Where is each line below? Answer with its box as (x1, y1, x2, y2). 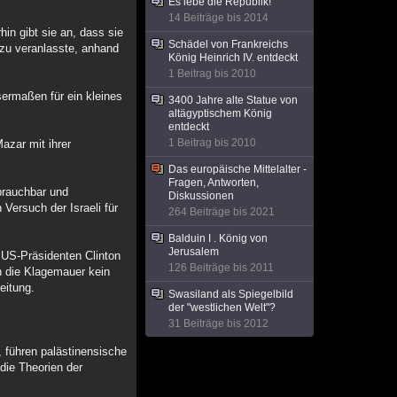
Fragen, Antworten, (168, 176, 259, 189)
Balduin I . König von (168, 232, 268, 245)
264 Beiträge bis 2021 (168, 206, 275, 218)
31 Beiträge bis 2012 (168, 317, 269, 330)
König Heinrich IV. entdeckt (168, 51, 298, 64)
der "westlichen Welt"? (168, 301, 276, 314)
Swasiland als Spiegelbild (168, 288, 293, 300)
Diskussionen (168, 190, 234, 202)
